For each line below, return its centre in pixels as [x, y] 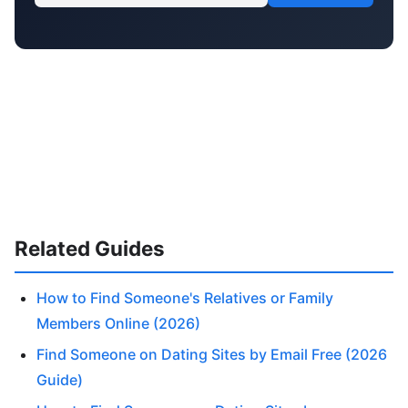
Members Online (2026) [118, 323]
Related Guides [90, 248]
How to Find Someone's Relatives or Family [185, 297]
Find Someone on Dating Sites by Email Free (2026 [212, 354]
